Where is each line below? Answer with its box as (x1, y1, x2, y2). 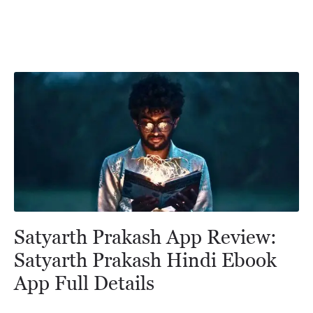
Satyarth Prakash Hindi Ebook (14, 248, 277, 271)
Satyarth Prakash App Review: (14, 225, 277, 248)
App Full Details (14, 271, 154, 294)
